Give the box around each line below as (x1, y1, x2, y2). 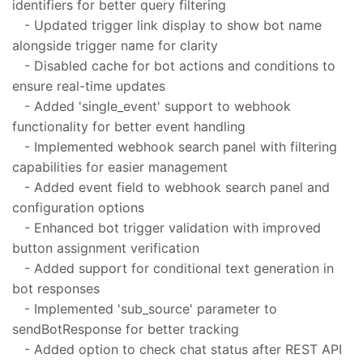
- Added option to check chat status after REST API (12, 340, 342, 357)
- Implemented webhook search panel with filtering (12, 138, 337, 155)
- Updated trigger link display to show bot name (12, 16, 322, 33)
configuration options (12, 199, 144, 216)
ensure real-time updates (12, 77, 165, 94)
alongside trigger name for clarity (12, 36, 218, 53)
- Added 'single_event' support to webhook (12, 97, 291, 114)
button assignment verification (12, 239, 199, 256)
